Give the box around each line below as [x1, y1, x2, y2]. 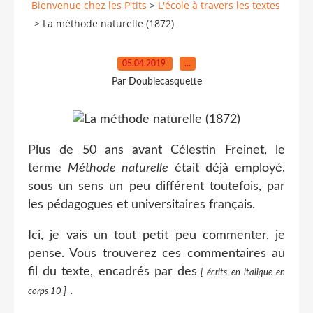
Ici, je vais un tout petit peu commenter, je [28, 228, 285, 242]
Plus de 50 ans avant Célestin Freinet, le [28, 143, 285, 156]
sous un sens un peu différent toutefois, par [28, 180, 285, 193]
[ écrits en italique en [197, 267, 285, 277]
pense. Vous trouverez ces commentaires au [28, 247, 285, 260]
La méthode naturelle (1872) [43, 17, 174, 31]
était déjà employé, [174, 161, 286, 175]
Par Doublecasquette [111, 76, 202, 87]
